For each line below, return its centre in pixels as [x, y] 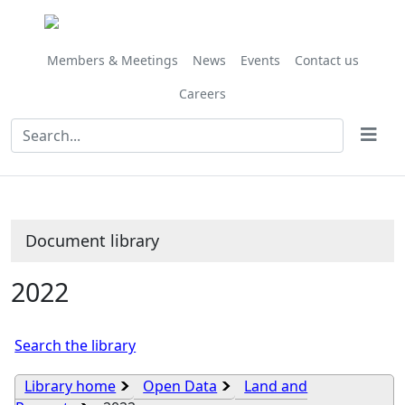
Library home [71, 386]
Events [260, 60]
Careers [202, 94]
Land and [276, 386]
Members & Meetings [112, 60]
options [163, 45]
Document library [92, 240]
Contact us [326, 60]
